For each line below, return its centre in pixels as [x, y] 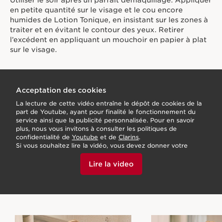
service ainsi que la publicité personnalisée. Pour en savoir [105, 120]
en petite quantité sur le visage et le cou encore [96, 10]
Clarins [129, 137]
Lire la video [111, 164]
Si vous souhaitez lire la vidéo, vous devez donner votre [102, 146]
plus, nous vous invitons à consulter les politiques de [96, 129]
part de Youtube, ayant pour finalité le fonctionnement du [106, 112]
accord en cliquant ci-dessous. [62, 154]
